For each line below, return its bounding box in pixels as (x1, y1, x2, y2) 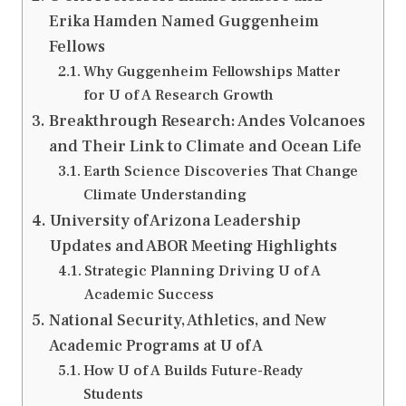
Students (82, 384, 143, 404)
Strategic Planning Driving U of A (83, 261, 321, 281)
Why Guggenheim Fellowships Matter (82, 62, 341, 82)
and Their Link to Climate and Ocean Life (48, 136, 362, 158)
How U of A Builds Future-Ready (82, 361, 303, 381)
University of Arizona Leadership (49, 210, 301, 232)
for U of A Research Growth (82, 85, 274, 105)
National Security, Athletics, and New (48, 310, 326, 332)
